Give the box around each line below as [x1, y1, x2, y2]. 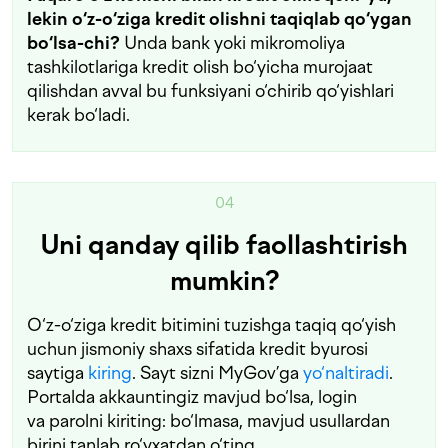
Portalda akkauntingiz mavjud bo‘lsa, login [27, 386, 357, 408]
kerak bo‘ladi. [27, 104, 130, 126]
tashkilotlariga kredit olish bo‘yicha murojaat [27, 56, 373, 78]
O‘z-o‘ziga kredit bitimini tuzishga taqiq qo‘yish [27, 314, 396, 336]
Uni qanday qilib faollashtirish [40, 229, 408, 262]
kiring [88, 362, 132, 384]
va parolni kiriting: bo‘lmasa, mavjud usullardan [27, 410, 390, 432]
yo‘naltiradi [303, 362, 389, 384]
